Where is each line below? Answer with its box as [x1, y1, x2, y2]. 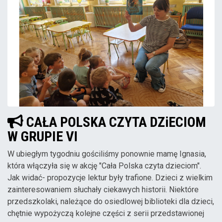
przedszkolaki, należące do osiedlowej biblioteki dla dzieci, [7, 197, 214, 207]
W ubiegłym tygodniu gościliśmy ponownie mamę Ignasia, [7, 149, 206, 159]
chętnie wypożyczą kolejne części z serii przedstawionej [7, 209, 204, 219]
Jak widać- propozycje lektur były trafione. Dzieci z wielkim [7, 173, 213, 183]
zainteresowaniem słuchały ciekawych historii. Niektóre [7, 185, 199, 195]
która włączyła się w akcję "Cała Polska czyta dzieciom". [7, 161, 201, 171]
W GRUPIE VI [7, 128, 78, 145]
